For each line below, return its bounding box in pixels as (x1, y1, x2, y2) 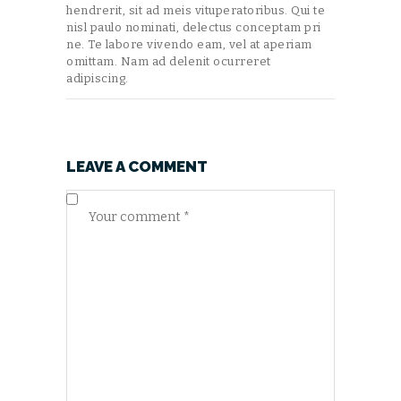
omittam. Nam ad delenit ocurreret (66, 54, 271, 68)
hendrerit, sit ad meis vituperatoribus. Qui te (66, 3, 325, 17)
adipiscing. (66, 71, 129, 85)
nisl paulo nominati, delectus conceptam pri (66, 20, 321, 34)
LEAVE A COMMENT (66, 157, 208, 175)
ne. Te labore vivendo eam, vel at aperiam (66, 37, 312, 51)
